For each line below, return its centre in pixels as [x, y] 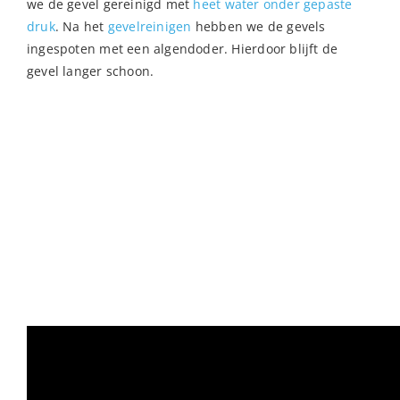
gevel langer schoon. [90, 71]
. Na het [81, 26]
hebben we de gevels [258, 26]
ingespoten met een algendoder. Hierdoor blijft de [182, 48]
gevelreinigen [150, 26]
